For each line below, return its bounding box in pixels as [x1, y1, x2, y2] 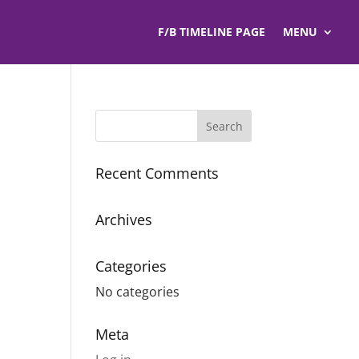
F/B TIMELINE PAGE [158, 24, 265, 39]
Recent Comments [95, 163, 220, 183]
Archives [95, 210, 153, 229]
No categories [95, 283, 180, 301]
